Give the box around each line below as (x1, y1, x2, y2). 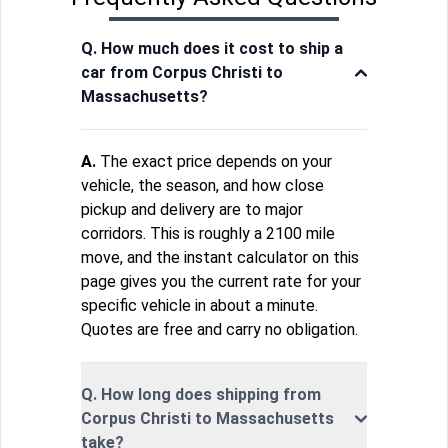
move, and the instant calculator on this (81, 248, 359, 268)
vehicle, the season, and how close (81, 176, 324, 196)
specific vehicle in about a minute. (81, 296, 318, 316)
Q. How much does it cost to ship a (81, 39, 343, 59)
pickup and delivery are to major (81, 200, 303, 220)
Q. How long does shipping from (81, 385, 321, 405)
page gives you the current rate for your (81, 272, 361, 292)
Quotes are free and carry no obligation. (81, 320, 358, 340)
